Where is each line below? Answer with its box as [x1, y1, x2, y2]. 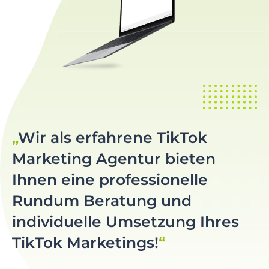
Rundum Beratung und [12, 191, 192, 210]
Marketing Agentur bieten [12, 149, 216, 168]
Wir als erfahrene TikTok [18, 128, 207, 147]
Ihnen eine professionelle [12, 170, 208, 189]
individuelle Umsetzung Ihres [12, 212, 239, 231]
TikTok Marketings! [12, 233, 159, 252]
